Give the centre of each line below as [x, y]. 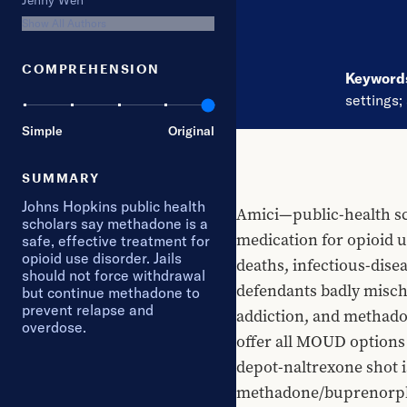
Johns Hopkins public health [114, 206]
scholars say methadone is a [115, 223]
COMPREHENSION [91, 69]
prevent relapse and [88, 310]
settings [372, 100]
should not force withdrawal [114, 275]
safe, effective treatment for [116, 241]
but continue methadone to [111, 293]
